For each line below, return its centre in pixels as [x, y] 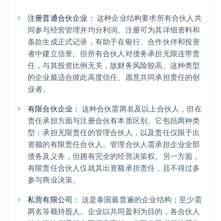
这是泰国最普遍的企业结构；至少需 [141, 200]
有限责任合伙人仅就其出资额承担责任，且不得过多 [114, 168]
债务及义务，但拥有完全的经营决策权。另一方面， [114, 156]
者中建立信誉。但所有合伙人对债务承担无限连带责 [114, 54]
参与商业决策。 [54, 180]
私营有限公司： [54, 200]
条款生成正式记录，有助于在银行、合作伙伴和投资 [114, 42]
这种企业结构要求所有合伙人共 [148, 18]
